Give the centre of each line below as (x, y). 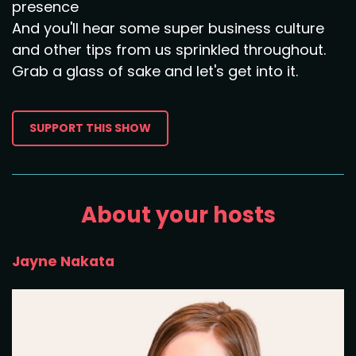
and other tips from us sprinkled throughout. (169, 50)
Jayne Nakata (63, 261)
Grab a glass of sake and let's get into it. (155, 71)
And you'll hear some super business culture (168, 28)
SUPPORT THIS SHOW (90, 128)
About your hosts (178, 215)
